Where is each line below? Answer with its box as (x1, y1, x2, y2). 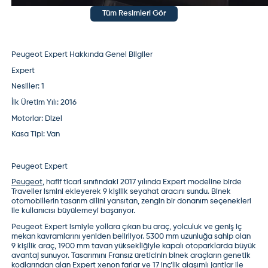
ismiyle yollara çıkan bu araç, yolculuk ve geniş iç (69, 223, 242, 231)
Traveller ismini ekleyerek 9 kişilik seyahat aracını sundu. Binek (11, 188, 232, 196)
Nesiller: (11, 83, 42, 91)
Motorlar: (11, 114, 44, 123)
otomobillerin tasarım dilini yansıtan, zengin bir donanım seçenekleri (11, 197, 252, 206)
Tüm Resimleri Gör (102, 10, 166, 17)
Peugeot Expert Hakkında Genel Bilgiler (11, 51, 153, 59)
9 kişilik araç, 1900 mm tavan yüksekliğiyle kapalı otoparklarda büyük (11, 242, 257, 250)
